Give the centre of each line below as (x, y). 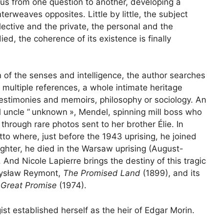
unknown (50, 112)
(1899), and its (170, 173)
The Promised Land (102, 173)
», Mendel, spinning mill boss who (136, 112)
